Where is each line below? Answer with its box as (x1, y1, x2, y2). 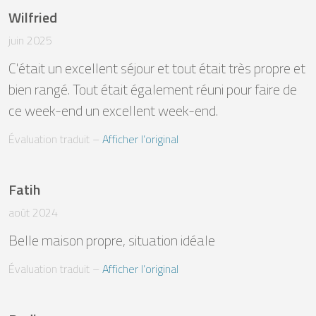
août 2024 (8, 203, 58, 221)
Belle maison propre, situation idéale (8, 229, 215, 251)
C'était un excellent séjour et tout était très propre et (8, 56, 305, 79)
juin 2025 (8, 31, 52, 49)
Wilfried (8, 6, 57, 28)
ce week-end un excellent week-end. (8, 99, 218, 121)
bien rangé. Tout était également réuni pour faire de (8, 78, 297, 100)
